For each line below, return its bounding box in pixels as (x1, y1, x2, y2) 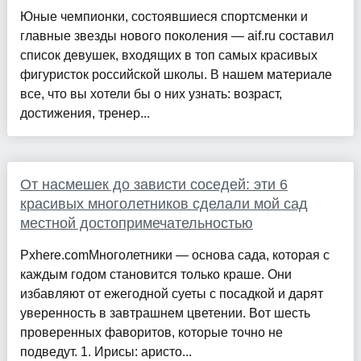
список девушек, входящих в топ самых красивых (19, 48, 317, 62)
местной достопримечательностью (19, 214, 253, 231)
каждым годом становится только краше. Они (19, 267, 292, 281)
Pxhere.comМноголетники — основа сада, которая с (19, 247, 330, 262)
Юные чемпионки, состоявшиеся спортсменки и (19, 9, 308, 23)
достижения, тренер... (19, 106, 150, 120)
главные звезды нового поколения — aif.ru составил (19, 28, 334, 43)
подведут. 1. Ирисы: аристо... (19, 344, 192, 359)
